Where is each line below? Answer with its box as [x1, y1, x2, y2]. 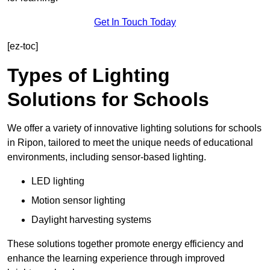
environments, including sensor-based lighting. [7, 152, 206, 163]
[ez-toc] [7, 41, 38, 52]
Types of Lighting [7, 64, 170, 87]
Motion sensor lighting [31, 195, 125, 206]
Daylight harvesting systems [31, 215, 151, 225]
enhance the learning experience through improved [7, 253, 225, 264]
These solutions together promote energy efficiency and [7, 239, 243, 250]
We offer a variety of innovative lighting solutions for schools [7, 123, 262, 134]
